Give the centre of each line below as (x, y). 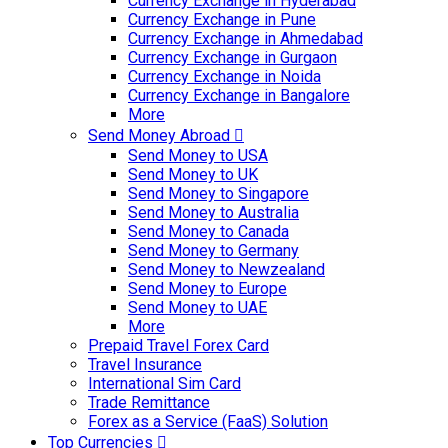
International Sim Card (164, 383)
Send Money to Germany (213, 250)
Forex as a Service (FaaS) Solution (208, 421)
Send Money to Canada (208, 231)
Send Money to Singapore (218, 193)
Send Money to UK (193, 174)
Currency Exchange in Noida (224, 76)
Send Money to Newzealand (226, 269)
